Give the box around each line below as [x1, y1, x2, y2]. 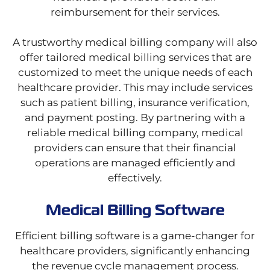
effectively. [108, 172, 162, 184]
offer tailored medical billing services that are [19, 51, 251, 64]
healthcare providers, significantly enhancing [20, 245, 250, 257]
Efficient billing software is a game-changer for [15, 230, 255, 242]
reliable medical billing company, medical [27, 127, 243, 139]
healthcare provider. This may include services [17, 81, 253, 94]
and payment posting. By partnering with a [25, 111, 245, 124]
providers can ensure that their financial [34, 142, 236, 154]
